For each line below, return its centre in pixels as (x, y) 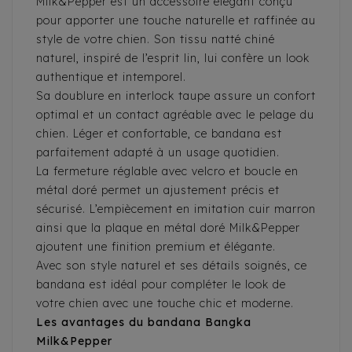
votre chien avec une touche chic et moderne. (165, 304)
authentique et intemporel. (111, 77)
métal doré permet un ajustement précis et (158, 191)
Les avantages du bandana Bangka (144, 323)
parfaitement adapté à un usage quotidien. (158, 153)
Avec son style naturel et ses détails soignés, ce (172, 266)
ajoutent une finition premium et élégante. (156, 247)
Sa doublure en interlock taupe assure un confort (176, 96)
